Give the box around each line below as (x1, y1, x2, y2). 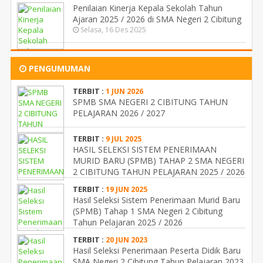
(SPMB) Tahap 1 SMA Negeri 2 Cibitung (73, 205, 222, 217)
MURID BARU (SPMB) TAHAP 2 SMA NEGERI (73, 154, 244, 166)
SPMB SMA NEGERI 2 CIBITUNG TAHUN (73, 96, 228, 107)
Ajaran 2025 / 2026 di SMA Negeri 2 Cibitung (73, 13, 241, 25)
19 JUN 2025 (106, 184, 147, 194)
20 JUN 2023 (106, 234, 147, 245)
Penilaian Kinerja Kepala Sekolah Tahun (73, 2, 222, 14)
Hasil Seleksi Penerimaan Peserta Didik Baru (73, 244, 241, 256)
